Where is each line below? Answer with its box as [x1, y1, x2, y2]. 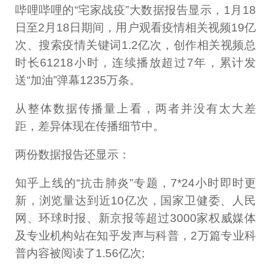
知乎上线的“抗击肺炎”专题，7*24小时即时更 [15, 177, 256, 190]
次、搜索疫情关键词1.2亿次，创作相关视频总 [15, 39, 256, 52]
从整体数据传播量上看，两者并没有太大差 [15, 102, 256, 116]
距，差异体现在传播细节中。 [15, 120, 165, 133]
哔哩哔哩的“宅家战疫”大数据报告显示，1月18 [15, 4, 256, 17]
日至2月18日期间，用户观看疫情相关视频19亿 [15, 21, 256, 34]
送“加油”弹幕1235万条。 [15, 74, 142, 87]
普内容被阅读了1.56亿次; [15, 247, 145, 260]
